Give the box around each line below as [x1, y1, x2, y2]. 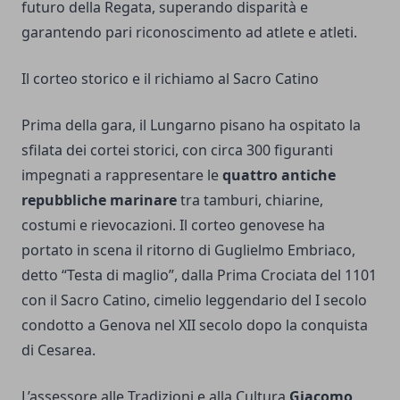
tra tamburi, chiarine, [177, 189, 323, 210]
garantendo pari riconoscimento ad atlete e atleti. [21, 21, 357, 42]
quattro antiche [222, 164, 336, 185]
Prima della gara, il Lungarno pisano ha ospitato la [21, 114, 361, 135]
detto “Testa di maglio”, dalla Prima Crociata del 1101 [21, 264, 377, 285]
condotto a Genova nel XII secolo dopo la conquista [21, 314, 368, 335]
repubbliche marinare [21, 189, 177, 210]
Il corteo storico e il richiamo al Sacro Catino [21, 68, 319, 88]
